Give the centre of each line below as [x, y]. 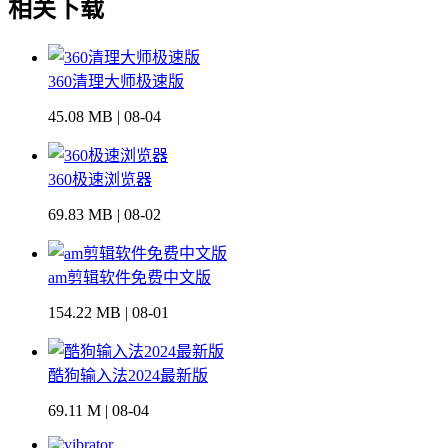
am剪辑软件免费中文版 [129, 278]
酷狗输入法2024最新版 [128, 376]
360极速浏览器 [100, 180]
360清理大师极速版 [116, 82]
